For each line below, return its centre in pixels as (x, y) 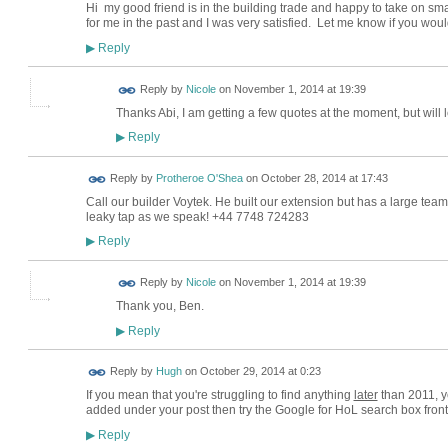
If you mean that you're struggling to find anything (219, 395)
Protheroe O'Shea (199, 178)
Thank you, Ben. (159, 306)
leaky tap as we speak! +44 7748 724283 (197, 216)
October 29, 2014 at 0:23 (260, 371)
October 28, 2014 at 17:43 (324, 178)
